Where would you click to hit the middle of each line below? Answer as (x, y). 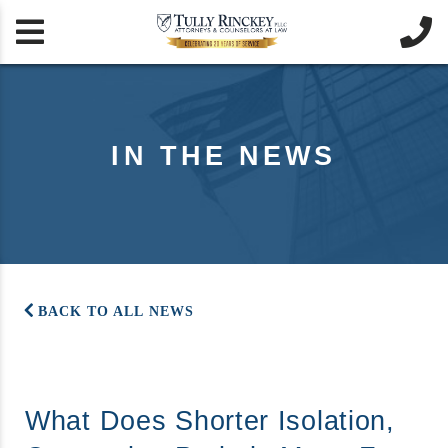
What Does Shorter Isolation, (210, 421)
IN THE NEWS (224, 155)
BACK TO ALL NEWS (115, 311)
